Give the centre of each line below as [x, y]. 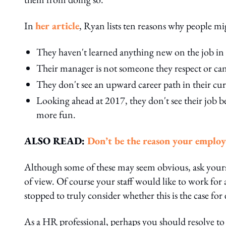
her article [57, 26]
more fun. [56, 115]
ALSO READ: [56, 141]
